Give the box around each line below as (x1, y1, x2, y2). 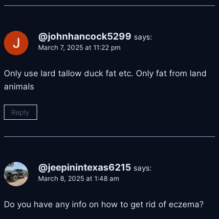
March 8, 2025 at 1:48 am (38, 174, 119, 182)
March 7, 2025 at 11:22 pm (38, 43, 121, 51)
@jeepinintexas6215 (38, 161, 131, 173)
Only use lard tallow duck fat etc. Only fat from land (4, 68, 207, 78)
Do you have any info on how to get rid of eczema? (4, 199, 204, 209)
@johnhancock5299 (38, 30, 131, 42)
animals (4, 81, 34, 91)
